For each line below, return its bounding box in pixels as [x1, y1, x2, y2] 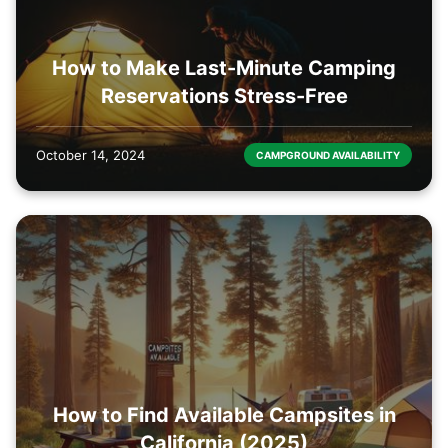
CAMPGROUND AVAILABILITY [256, 148, 400, 161]
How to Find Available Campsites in [52, 402, 396, 427]
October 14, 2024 [36, 146, 145, 163]
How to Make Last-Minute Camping [52, 55, 396, 80]
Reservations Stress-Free [100, 83, 348, 108]
